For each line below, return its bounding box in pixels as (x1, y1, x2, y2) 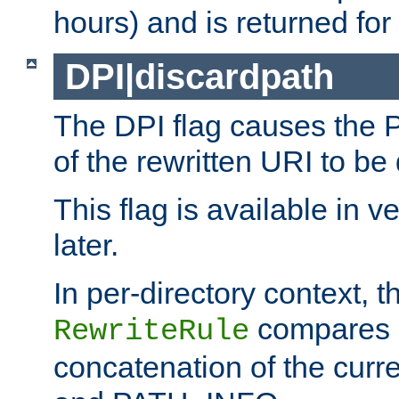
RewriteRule (53, 314, 249, 349)
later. (53, 228, 118, 263)
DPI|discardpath (64, 56, 334, 96)
